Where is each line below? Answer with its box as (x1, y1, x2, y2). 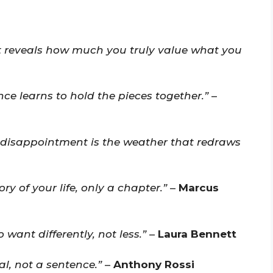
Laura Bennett (158, 227, 236, 240)
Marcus (179, 182, 219, 194)
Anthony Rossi (113, 258, 194, 271)
